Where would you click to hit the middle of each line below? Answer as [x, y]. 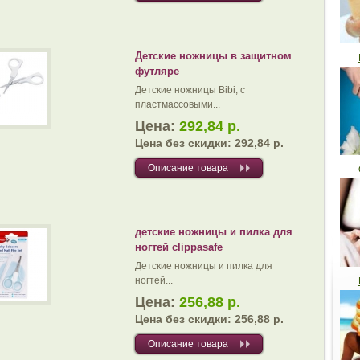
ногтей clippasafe [179, 247]
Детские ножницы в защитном [213, 56]
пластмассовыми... [178, 104]
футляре [157, 71]
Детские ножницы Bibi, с [190, 90]
